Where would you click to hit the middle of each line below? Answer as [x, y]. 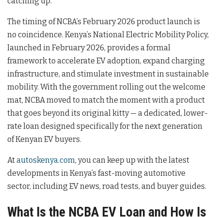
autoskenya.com [46, 160]
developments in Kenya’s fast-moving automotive [96, 173]
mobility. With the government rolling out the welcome [106, 87]
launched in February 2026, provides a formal [89, 47]
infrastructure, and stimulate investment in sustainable [108, 74]
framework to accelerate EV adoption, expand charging [106, 61]
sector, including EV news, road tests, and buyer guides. [107, 186]
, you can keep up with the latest [132, 160]
